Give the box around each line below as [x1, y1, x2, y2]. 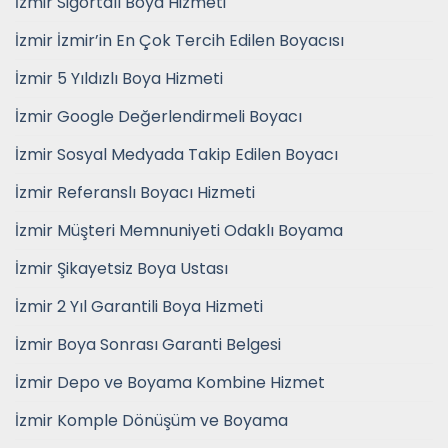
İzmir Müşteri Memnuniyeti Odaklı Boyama [15, 219, 343, 243]
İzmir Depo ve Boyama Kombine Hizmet [15, 371, 325, 395]
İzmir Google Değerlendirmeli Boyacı [15, 105, 302, 129]
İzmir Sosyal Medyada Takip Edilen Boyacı [15, 143, 338, 167]
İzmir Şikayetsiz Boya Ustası [15, 257, 228, 281]
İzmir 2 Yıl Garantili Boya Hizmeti [15, 295, 263, 319]
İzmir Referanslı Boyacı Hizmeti [15, 181, 255, 205]
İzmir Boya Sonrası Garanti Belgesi [15, 333, 281, 357]
